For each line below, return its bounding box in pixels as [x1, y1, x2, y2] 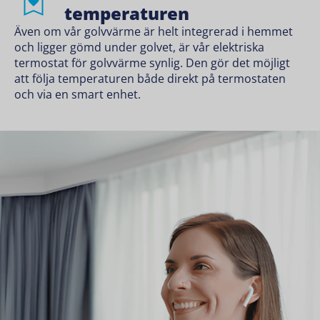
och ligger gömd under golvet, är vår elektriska [14, 39, 264, 55]
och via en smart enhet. [14, 86, 141, 102]
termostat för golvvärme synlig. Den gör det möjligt [14, 54, 290, 71]
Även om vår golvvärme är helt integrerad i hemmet [14, 23, 293, 39]
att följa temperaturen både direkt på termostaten [14, 70, 286, 86]
